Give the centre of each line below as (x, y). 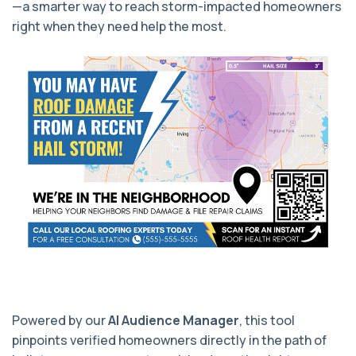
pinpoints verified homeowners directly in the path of (169, 341)
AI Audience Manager (174, 321)
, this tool (267, 321)
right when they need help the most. (119, 26)
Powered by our (60, 321)
